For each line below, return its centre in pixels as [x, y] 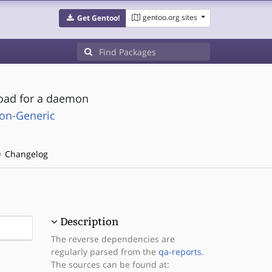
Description [89, 222]
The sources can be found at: [110, 264]
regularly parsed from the [104, 252]
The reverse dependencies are [113, 239]
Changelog [25, 154]
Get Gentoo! [98, 18]
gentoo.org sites [170, 17]
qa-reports [180, 252]
